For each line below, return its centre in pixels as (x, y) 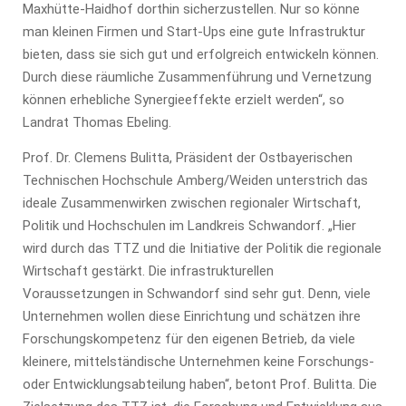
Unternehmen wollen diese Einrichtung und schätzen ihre (192, 316)
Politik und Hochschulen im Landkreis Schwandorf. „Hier (189, 225)
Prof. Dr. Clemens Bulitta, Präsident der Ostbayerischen (188, 157)
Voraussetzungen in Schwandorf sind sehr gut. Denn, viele (197, 293)
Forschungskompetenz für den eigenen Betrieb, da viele (189, 338)
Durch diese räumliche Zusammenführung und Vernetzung (197, 77)
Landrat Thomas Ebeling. (97, 123)
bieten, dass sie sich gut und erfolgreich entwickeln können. (201, 55)
